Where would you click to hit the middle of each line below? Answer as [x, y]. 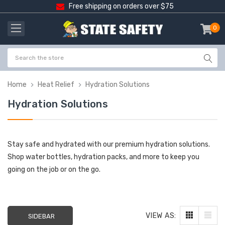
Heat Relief [56, 84]
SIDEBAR [41, 216]
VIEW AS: [161, 215]
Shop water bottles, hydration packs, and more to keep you [103, 157]
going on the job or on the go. [54, 169]
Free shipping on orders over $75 [121, 6]
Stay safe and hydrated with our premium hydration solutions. [109, 144]
